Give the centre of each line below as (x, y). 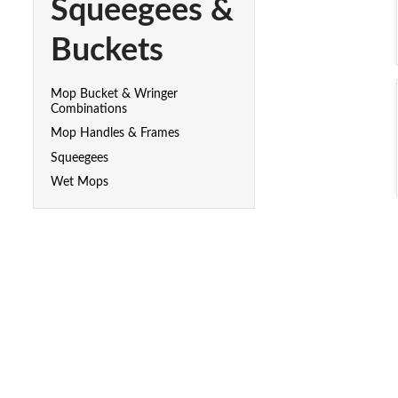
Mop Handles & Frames (115, 134)
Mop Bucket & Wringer (115, 94)
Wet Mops (80, 183)
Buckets (107, 50)
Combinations (89, 109)
